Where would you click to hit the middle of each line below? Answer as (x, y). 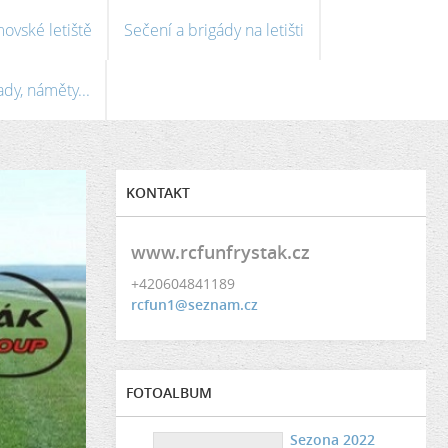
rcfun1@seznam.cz (194, 304)
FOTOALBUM (169, 392)
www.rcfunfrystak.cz (220, 252)
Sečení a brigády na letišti (214, 30)
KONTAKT (158, 192)
